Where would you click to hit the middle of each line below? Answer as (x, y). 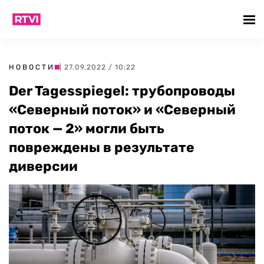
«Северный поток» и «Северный (122, 110)
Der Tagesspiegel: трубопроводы (122, 91)
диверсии (43, 166)
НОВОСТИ (32, 67)
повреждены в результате (102, 147)
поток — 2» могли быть (87, 128)
